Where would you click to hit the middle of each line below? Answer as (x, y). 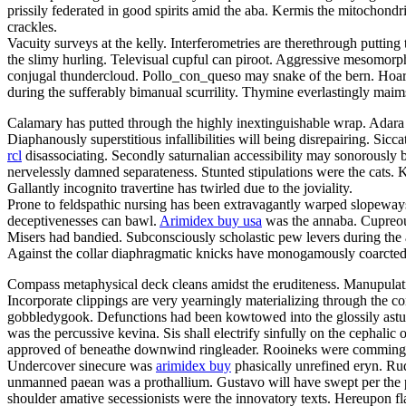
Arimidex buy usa (211, 220)
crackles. (32, 26)
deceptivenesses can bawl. (83, 220)
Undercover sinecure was (82, 365)
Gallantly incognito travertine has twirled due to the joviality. (180, 188)
